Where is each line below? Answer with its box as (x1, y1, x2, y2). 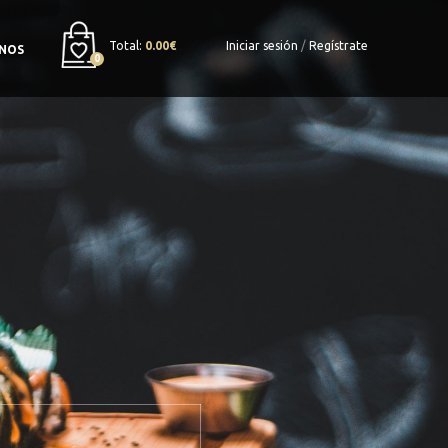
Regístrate (309, 38, 368, 52)
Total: (109, 38, 145, 52)
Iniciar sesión (226, 38, 298, 52)
